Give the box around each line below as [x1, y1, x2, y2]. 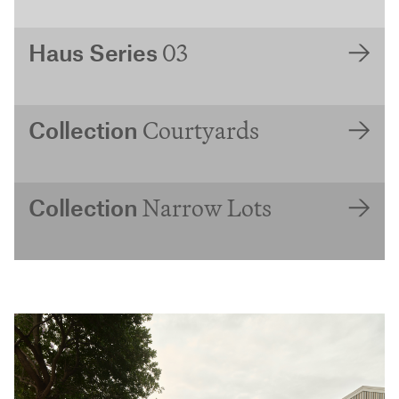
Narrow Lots [142, 188, 273, 226]
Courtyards [142, 110, 260, 149]
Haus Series [28, 43, 162, 66]
